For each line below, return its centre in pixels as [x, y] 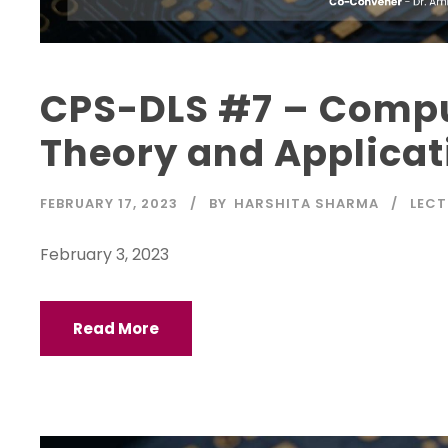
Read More [116, 328]
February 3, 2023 [104, 254]
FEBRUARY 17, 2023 [109, 203]
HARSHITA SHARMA [306, 203]
